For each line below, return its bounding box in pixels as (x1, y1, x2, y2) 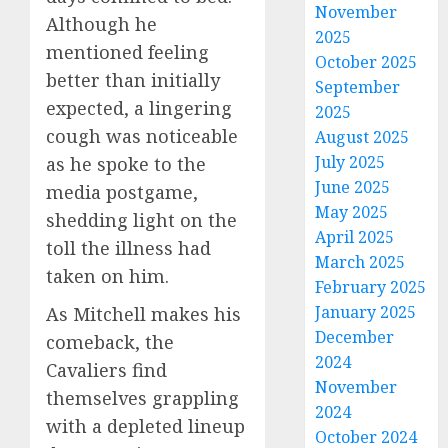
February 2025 (315, 276, 427, 298)
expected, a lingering (46, 95, 232, 120)
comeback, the (46, 329, 174, 354)
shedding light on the (46, 207, 237, 232)
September (315, 76, 401, 98)
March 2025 (315, 251, 406, 273)
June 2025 (315, 176, 391, 198)
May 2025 (315, 201, 389, 223)
